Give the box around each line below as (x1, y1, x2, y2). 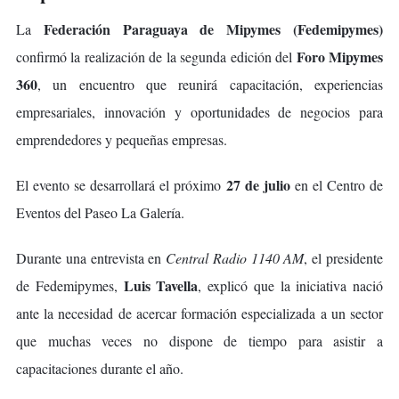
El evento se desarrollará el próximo (16, 175, 226, 194)
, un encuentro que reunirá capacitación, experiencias (37, 74, 383, 94)
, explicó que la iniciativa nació (198, 275, 383, 295)
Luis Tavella (123, 274, 199, 296)
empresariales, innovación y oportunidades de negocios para (16, 102, 383, 121)
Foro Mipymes (296, 45, 384, 67)
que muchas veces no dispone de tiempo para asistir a (16, 330, 383, 350)
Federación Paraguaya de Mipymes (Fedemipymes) (43, 18, 384, 39)
